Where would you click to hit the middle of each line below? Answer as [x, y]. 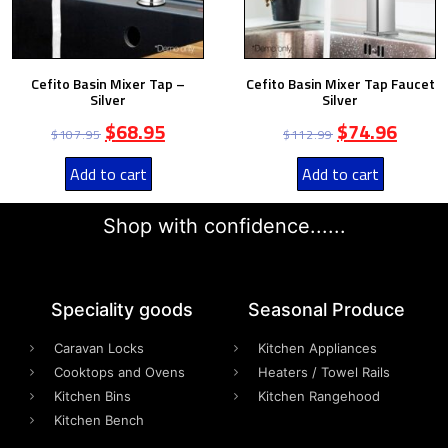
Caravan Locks [99, 347]
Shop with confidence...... [224, 225]
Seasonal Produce [326, 309]
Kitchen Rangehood [319, 395]
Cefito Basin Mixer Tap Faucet [340, 83]
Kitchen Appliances [317, 347]
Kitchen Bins [92, 395]
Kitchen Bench [99, 419]
